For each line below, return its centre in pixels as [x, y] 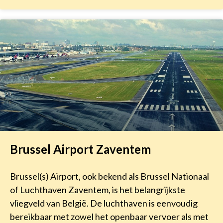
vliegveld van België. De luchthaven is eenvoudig [104, 203]
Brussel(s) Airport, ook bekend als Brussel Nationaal [110, 176]
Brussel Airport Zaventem [80, 149]
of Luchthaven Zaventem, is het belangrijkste [98, 190]
